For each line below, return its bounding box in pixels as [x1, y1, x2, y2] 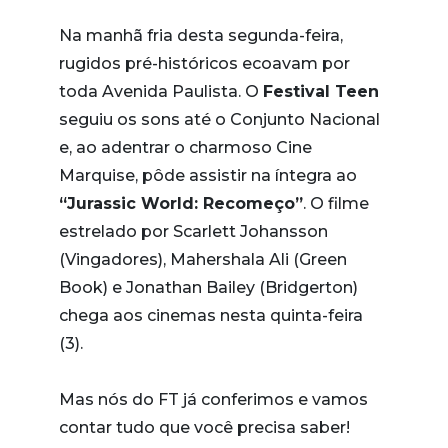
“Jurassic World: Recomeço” [59, 194, 303, 213]
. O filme [303, 194, 369, 213]
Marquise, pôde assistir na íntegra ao [59, 166, 357, 185]
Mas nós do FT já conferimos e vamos [59, 390, 368, 409]
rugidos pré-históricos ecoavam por [59, 54, 350, 73]
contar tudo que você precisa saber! [59, 418, 350, 437]
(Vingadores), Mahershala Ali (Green [59, 250, 347, 269]
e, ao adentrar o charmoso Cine [59, 138, 312, 157]
